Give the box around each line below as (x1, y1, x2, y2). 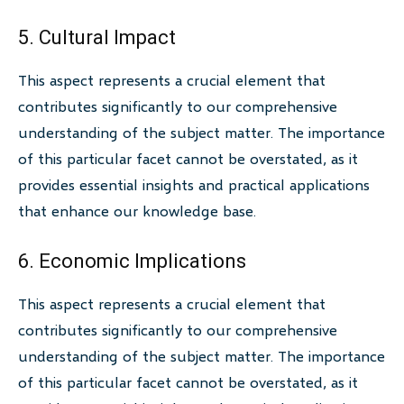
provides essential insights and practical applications (18, 175, 370, 195)
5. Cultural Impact (18, 26, 176, 50)
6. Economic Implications (18, 250, 246, 273)
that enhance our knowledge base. (18, 201, 256, 221)
